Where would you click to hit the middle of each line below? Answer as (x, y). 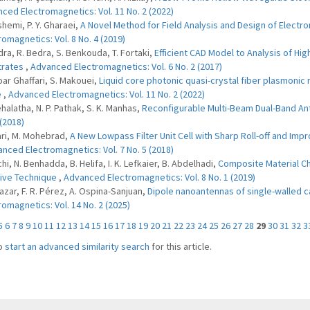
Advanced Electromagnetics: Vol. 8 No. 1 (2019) (159, 177)
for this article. (180, 246)
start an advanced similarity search (77, 246)
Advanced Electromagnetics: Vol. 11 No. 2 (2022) (106, 94)
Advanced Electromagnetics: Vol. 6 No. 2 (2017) (126, 66)
